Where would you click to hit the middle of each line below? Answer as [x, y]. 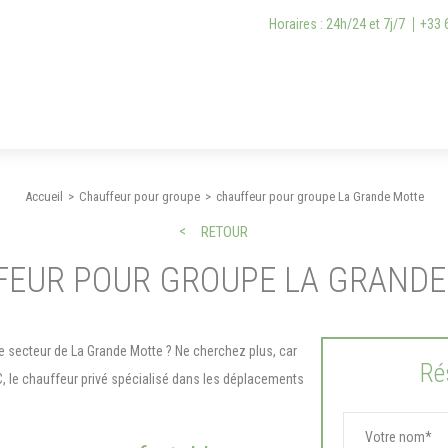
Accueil [43, 196]
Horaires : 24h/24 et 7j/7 [337, 23]
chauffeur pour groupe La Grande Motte [319, 196]
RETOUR [224, 232]
